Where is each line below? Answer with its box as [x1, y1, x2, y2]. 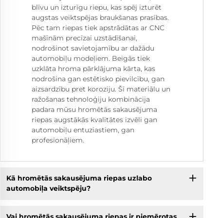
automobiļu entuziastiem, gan [32, 125, 134, 134]
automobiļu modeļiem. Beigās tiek [32, 54, 150, 63]
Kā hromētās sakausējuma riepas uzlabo [6, 174, 152, 183]
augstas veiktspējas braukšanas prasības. [32, 13, 169, 22]
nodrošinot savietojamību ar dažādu [32, 43, 154, 53]
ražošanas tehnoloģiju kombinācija [32, 94, 150, 104]
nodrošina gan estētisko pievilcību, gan [32, 74, 164, 83]
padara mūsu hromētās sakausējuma [32, 105, 157, 114]
